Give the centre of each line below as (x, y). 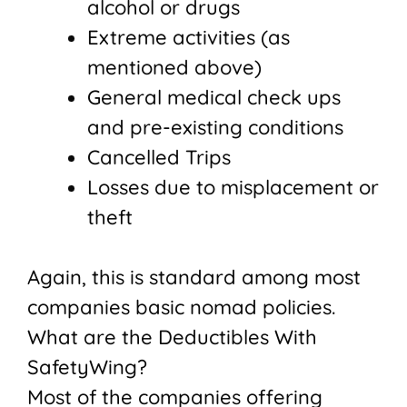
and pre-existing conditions (215, 128)
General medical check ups (214, 98)
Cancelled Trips (159, 158)
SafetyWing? (87, 367)
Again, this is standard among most (194, 278)
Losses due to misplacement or (233, 188)
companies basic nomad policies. (181, 308)
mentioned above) (174, 68)
